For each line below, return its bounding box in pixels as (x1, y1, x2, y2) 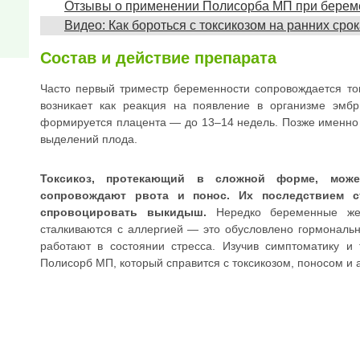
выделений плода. (40, 133, 137, 146)
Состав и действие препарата (40, 48, 276, 67)
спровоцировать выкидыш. (40, 206, 207, 219)
